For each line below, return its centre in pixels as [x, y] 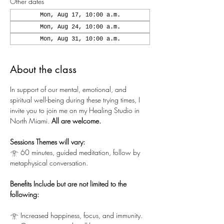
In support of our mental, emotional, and [69, 89]
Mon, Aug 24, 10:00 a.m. [80, 27]
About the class [43, 69]
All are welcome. [76, 121]
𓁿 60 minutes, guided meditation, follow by [76, 152]
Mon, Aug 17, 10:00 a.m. [80, 15]
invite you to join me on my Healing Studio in [76, 110]
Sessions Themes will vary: [47, 142]
